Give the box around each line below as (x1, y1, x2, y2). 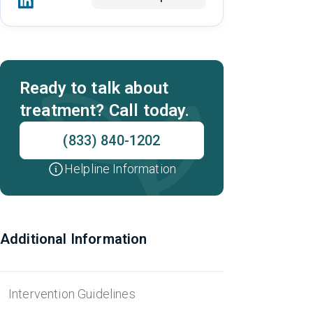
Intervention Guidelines (8, 286, 136, 301)
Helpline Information (64, 161, 177, 176)
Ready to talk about (20, 78, 169, 98)
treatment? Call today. (20, 101, 190, 120)
